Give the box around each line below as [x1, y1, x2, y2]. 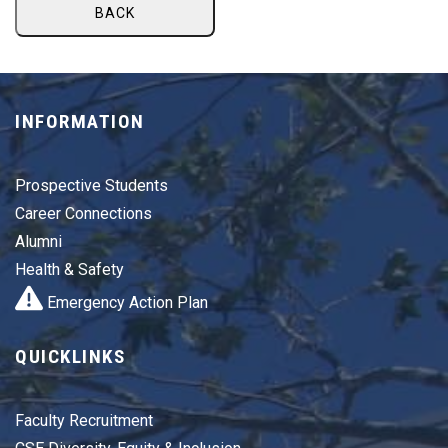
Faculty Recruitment [15, 411, 153, 431]
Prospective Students [15, 175, 168, 195]
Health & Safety [15, 259, 124, 279]
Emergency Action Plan [43, 293, 208, 313]
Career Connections [15, 203, 152, 223]
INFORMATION [15, 109, 145, 133]
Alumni [15, 231, 62, 251]
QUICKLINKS [15, 345, 125, 369]
